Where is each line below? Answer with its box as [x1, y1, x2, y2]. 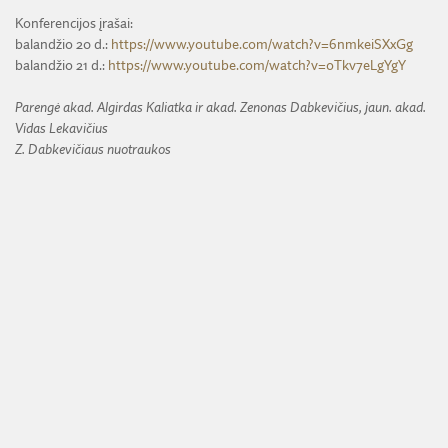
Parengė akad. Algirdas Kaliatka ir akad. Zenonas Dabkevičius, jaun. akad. [15, 100, 426, 115]
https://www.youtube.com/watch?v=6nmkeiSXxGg [111, 37, 413, 52]
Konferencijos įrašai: [15, 16, 133, 31]
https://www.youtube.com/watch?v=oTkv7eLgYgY [108, 58, 406, 73]
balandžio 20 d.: [15, 37, 111, 52]
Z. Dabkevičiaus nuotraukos [15, 142, 171, 157]
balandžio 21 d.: [15, 58, 108, 73]
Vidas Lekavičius [15, 121, 108, 136]
